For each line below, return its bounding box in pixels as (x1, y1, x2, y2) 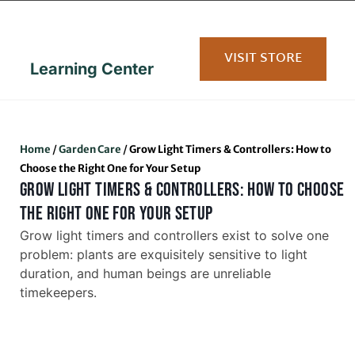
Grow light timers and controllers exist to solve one (20, 227, 329, 243)
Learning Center (30, 59, 154, 78)
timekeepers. (20, 284, 97, 300)
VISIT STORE (224, 48, 302, 71)
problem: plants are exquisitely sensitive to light (20, 246, 307, 262)
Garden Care (59, 143, 121, 156)
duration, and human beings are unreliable (20, 265, 271, 281)
